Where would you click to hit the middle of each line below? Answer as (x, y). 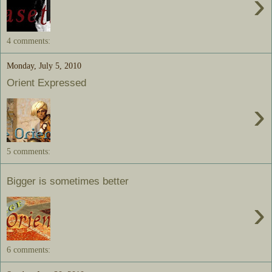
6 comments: (29, 249)
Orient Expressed (46, 83)
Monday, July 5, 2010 (44, 65)
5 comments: (29, 151)
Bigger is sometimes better (68, 181)
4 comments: (29, 40)
